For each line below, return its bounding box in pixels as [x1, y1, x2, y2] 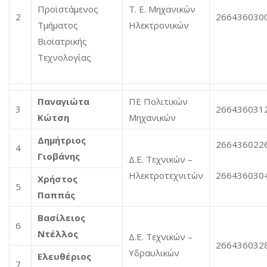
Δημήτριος [38, 134, 86, 146]
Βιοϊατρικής [38, 35, 87, 47]
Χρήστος [38, 173, 77, 185]
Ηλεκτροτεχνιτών [129, 169, 203, 181]
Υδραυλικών [129, 247, 179, 259]
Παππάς [38, 189, 75, 201]
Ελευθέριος [38, 250, 91, 262]
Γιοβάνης [38, 150, 80, 162]
